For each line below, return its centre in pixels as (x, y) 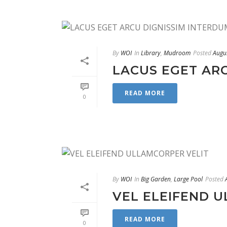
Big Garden (156, 179)
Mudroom (177, 53)
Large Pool (188, 179)
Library (151, 53)
